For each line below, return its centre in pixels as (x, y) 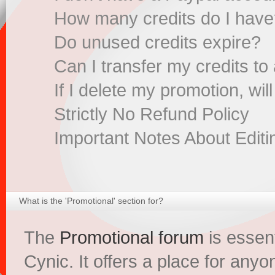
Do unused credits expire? (157, 42)
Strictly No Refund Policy (152, 114)
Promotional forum (132, 238)
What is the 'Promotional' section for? (91, 201)
